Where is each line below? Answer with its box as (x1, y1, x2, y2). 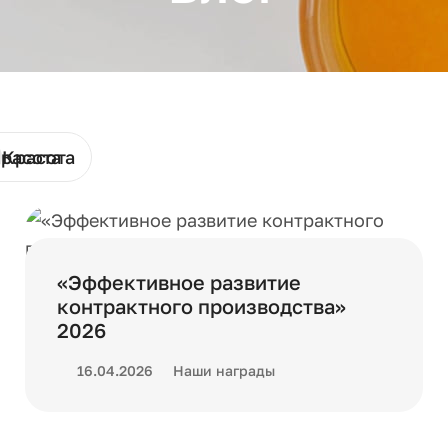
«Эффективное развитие (57, 270, 301, 294)
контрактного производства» (57, 294, 346, 318)
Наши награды (173, 362, 275, 379)
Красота (2, 146, 75, 168)
